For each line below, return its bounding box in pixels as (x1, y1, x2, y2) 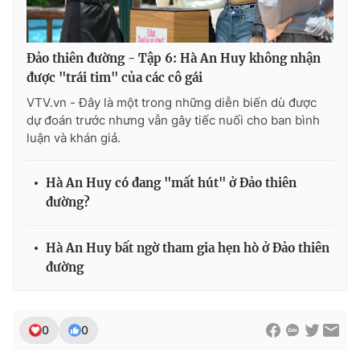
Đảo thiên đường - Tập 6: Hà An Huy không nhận (27, 51, 321, 67)
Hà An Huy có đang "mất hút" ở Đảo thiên (46, 175, 297, 191)
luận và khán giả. (27, 130, 121, 146)
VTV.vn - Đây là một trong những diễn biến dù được (27, 95, 317, 111)
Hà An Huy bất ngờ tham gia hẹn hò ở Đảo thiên (46, 240, 329, 256)
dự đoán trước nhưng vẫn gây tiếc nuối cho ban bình (27, 112, 320, 129)
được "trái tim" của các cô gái (27, 70, 202, 86)
